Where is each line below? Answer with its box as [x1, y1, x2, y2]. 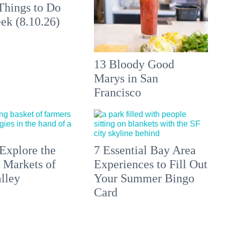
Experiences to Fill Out [94, 158, 208, 171]
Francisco [94, 86, 142, 99]
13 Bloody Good [94, 58, 175, 71]
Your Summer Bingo [94, 172, 195, 185]
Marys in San [94, 72, 159, 85]
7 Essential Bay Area [94, 144, 196, 157]
